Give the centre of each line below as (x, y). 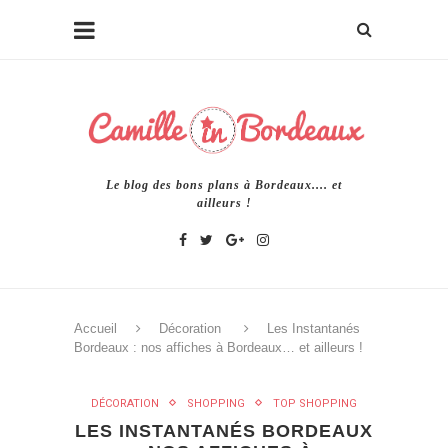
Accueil (95, 328)
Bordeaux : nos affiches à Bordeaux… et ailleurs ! (218, 347)
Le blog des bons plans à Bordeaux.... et (224, 184)
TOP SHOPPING (315, 403)
